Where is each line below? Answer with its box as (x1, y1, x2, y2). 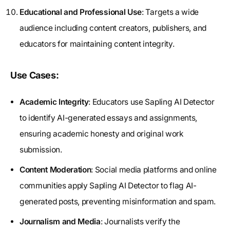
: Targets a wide (142, 7, 199, 17)
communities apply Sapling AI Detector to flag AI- (20, 180, 197, 190)
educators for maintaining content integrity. (20, 39, 175, 49)
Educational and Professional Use (20, 7, 142, 17)
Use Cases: (10, 69, 59, 81)
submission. (20, 144, 62, 155)
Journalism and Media (20, 216, 101, 226)
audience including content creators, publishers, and (20, 23, 206, 33)
